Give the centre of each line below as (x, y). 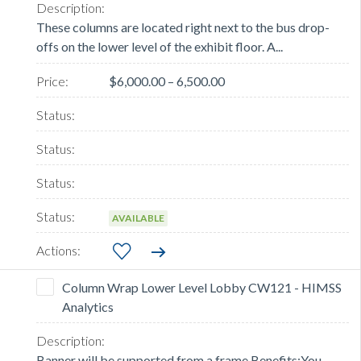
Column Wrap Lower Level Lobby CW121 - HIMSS (202, 288)
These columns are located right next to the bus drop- (183, 27)
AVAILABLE (138, 218)
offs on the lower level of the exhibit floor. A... (160, 47)
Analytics (88, 307)
